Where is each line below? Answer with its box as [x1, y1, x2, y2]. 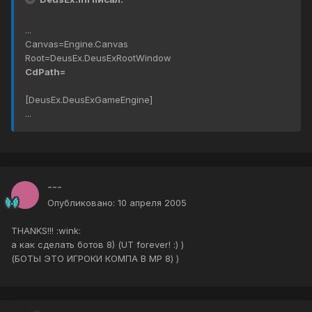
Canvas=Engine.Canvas [25, 38, 128, 50]
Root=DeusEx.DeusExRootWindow [25, 52, 171, 64]
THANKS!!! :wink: [11, 225, 81, 237]
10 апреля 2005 [118, 197, 187, 209]
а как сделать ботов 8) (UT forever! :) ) [11, 239, 184, 251]
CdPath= [25, 66, 65, 78]
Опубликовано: [47, 197, 118, 209]
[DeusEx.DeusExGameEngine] [25, 94, 153, 106]
